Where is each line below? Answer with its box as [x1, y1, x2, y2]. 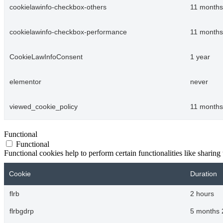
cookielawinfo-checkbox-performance [9, 28, 127, 36]
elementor [9, 78, 41, 86]
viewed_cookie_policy [9, 103, 78, 111]
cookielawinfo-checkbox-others [9, 3, 107, 11]
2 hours [190, 190, 214, 198]
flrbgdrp [9, 207, 34, 215]
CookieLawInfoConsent [9, 53, 83, 61]
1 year [190, 53, 210, 61]
